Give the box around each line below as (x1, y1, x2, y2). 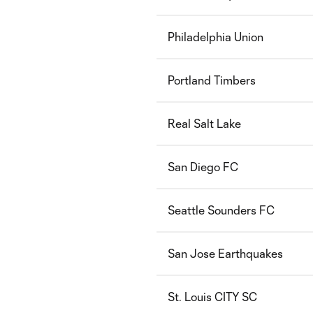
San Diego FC (168, 160, 238, 173)
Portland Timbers (168, 73, 256, 87)
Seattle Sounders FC (168, 203, 275, 217)
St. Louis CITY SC (168, 290, 257, 303)
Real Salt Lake (168, 117, 241, 130)
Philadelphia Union (168, 30, 263, 43)
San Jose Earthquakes (168, 247, 283, 260)
